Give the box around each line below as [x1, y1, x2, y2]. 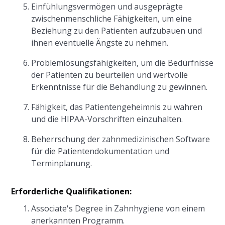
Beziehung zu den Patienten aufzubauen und [31, 25, 202, 36]
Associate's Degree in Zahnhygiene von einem [31, 203, 205, 214]
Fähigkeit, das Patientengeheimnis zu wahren [31, 101, 203, 113]
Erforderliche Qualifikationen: [11, 186, 132, 197]
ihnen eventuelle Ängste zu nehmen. [31, 37, 169, 48]
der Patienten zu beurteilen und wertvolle [31, 69, 188, 80]
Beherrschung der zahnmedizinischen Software [31, 134, 210, 145]
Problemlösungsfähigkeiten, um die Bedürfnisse [31, 57, 214, 68]
